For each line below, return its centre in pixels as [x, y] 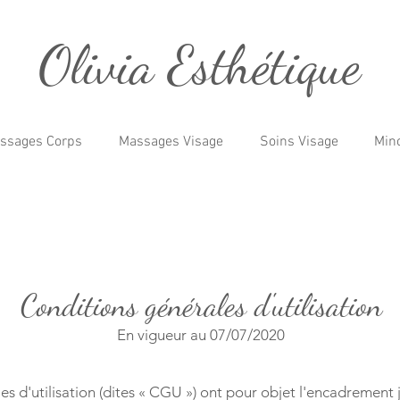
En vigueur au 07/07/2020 [201, 335]
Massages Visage [171, 142]
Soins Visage [299, 142]
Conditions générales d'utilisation [201, 305]
